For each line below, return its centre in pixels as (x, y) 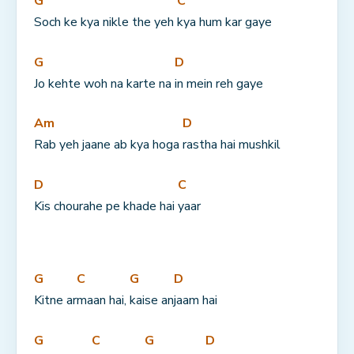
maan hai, (103, 300)
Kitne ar (55, 300)
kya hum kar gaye (224, 22)
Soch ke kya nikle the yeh (105, 22)
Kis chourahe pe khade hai (106, 206)
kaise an (152, 300)
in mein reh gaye (219, 83)
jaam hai (196, 300)
